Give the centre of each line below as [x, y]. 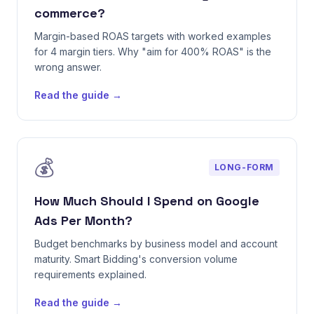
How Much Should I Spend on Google [147, 201]
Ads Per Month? [83, 220]
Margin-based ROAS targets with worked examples [153, 36]
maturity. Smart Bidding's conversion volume [136, 259]
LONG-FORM [244, 167]
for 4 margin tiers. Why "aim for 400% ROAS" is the [153, 52]
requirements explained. [90, 274]
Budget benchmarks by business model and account [156, 244]
